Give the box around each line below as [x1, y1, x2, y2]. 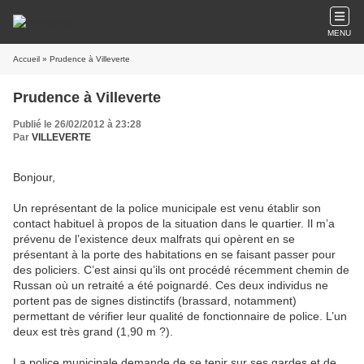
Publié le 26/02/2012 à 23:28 [13, 119, 141, 130]
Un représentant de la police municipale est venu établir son [13, 201, 321, 214]
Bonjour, [13, 171, 55, 184]
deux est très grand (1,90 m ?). [13, 325, 173, 338]
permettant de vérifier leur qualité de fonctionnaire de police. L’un [13, 310, 347, 323]
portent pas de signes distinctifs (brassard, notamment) [13, 294, 297, 307]
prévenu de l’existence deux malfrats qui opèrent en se [13, 232, 295, 245]
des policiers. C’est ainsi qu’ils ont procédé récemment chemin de [13, 263, 349, 276]
